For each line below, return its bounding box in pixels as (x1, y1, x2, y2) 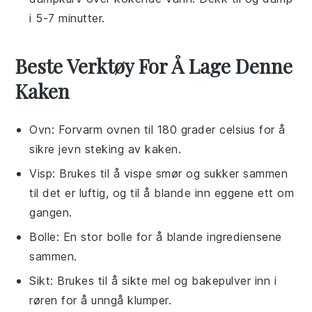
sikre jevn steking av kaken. (29, 141, 182, 156)
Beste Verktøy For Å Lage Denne (15, 52, 293, 79)
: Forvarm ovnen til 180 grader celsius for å (51, 122, 286, 136)
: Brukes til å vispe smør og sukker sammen (52, 166, 288, 180)
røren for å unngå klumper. (29, 292, 172, 307)
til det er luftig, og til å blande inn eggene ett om (29, 185, 295, 200)
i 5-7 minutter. (29, 10, 105, 25)
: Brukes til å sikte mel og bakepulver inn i (50, 273, 277, 288)
